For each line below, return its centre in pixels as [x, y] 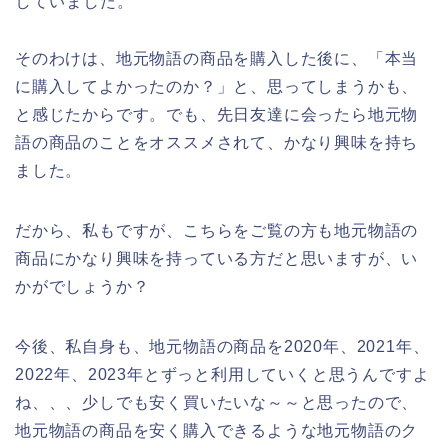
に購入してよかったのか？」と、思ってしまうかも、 [217, 87]
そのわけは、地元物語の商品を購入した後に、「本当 [217, 59]
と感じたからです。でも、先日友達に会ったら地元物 [217, 115]
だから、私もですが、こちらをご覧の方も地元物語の [217, 231]
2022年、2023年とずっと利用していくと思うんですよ [222, 375]
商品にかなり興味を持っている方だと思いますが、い [217, 259]
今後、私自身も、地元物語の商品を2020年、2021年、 [222, 347]
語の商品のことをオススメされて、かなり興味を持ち [217, 143]
